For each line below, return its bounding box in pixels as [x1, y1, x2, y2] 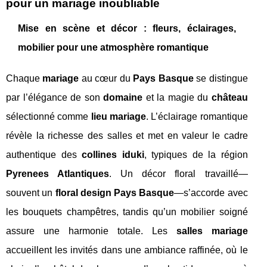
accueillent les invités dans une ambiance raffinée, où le [6, 244, 248, 255]
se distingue [193, 73, 248, 83]
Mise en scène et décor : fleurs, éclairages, [18, 23, 236, 33]
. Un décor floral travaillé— [109, 168, 248, 179]
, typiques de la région [144, 149, 248, 160]
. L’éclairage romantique [145, 111, 248, 122]
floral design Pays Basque [55, 187, 175, 198]
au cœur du [79, 73, 133, 83]
